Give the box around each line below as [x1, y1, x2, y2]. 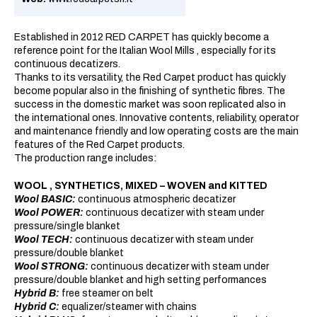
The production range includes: [14, 153, 156, 163]
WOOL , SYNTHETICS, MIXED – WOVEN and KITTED [14, 180, 267, 191]
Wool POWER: [14, 207, 83, 218]
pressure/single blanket [14, 221, 120, 231]
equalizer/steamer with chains [62, 301, 197, 312]
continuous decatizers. [14, 59, 120, 69]
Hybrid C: [14, 301, 59, 312]
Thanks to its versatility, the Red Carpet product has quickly [14, 72, 286, 83]
